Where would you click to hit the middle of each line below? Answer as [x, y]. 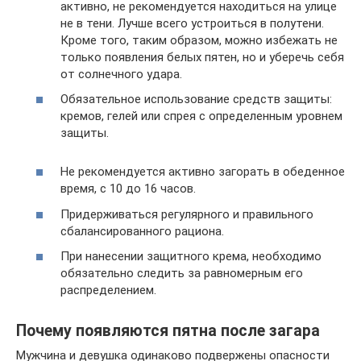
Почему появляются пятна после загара [168, 331]
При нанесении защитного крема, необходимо [191, 256]
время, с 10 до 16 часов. [128, 189]
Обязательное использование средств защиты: [196, 99]
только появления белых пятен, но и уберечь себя [202, 57]
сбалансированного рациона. [142, 231]
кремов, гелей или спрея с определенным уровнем [201, 116]
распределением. [108, 290]
